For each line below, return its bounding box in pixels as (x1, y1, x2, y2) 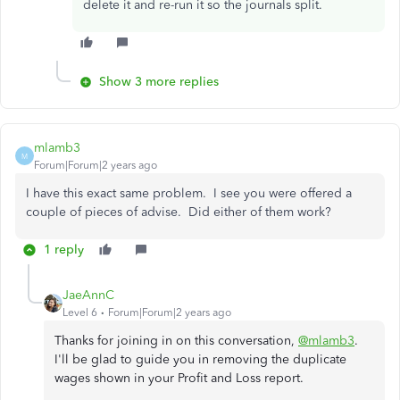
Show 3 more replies (99, 74, 219, 89)
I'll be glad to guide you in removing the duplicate (54, 352, 346, 367)
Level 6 (62, 306, 97, 319)
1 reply (44, 242, 84, 257)
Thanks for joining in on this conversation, (54, 333, 298, 348)
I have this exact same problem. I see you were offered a (26, 186, 352, 201)
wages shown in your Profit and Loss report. (54, 371, 304, 386)
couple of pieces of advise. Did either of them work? (26, 204, 335, 220)
